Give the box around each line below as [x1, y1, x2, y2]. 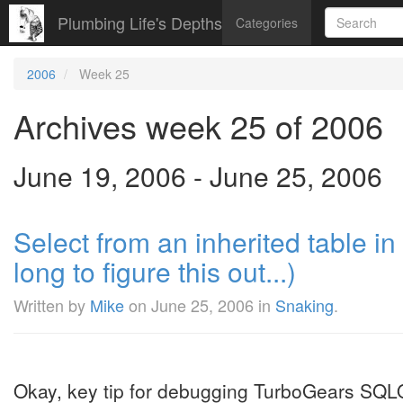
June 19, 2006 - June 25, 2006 [13, 157, 382, 195]
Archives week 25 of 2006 [13, 103, 383, 148]
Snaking [275, 293, 334, 317]
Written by [13, 293, 90, 317]
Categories [236, 13, 298, 31]
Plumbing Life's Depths [58, 11, 222, 34]
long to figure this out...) [13, 252, 296, 291]
